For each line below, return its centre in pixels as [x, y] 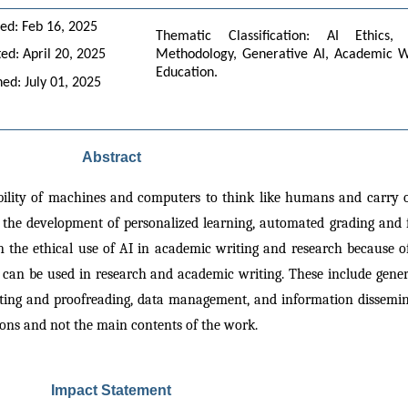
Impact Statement [111, 390]
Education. [186, 73]
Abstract [111, 157]
